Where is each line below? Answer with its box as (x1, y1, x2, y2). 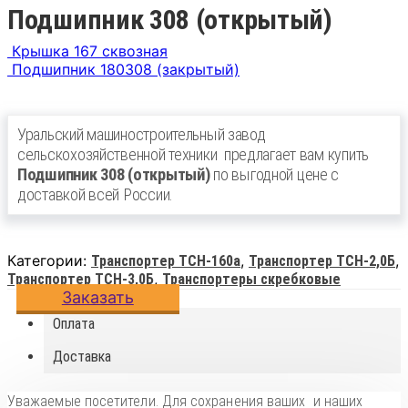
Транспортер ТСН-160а (91, 251, 240, 270)
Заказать (61, 287, 134, 307)
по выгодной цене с (209, 164, 340, 184)
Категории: (7, 250, 91, 270)
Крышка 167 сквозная (12, 41, 168, 60)
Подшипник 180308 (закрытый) (12, 59, 240, 78)
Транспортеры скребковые (162, 270, 341, 288)
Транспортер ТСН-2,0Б (249, 251, 395, 270)
